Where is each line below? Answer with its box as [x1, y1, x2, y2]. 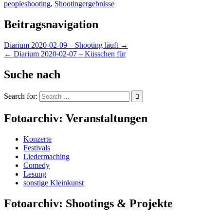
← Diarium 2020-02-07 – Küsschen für [4, 49, 126, 58]
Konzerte [23, 135, 52, 144]
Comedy [23, 161, 50, 170]
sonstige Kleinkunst [23, 179, 84, 187]
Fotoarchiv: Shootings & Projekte [4, 197, 173, 210]
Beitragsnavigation [4, 18, 98, 31]
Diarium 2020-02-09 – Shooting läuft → [4, 40, 128, 49]
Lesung [23, 170, 46, 179]
